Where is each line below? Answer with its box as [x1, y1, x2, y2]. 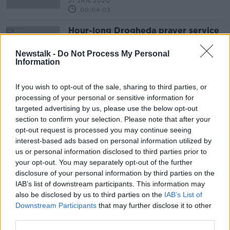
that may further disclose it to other [97, 201, 212, 209]
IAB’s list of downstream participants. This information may [15, 179, 205, 188]
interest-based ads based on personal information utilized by [15, 136, 212, 145]
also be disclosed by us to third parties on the [15, 190, 164, 199]
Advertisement [92, 95, 138, 103]
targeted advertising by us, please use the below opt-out [15, 104, 198, 112]
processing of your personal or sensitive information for [15, 93, 194, 102]
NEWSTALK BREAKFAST [68, 48, 139, 55]
